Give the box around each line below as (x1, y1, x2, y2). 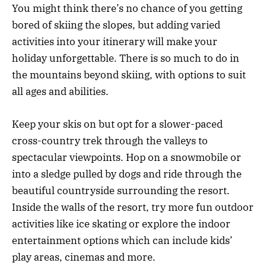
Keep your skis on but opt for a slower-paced (12, 117, 223, 131)
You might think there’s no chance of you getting (12, 2, 242, 15)
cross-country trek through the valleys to (12, 134, 208, 147)
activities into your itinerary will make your (12, 35, 217, 49)
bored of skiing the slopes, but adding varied (12, 18, 220, 32)
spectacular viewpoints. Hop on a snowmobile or (12, 150, 241, 164)
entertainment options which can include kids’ (12, 233, 233, 247)
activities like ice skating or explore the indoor (12, 217, 230, 230)
